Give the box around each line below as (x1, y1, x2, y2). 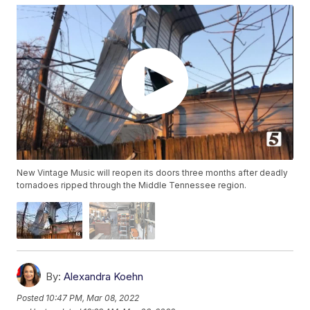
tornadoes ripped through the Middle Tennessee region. (17, 180, 247, 191)
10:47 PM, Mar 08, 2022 (46, 293, 140, 304)
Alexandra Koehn (64, 269, 144, 283)
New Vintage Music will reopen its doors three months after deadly (17, 167, 289, 179)
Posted (17, 293, 46, 304)
